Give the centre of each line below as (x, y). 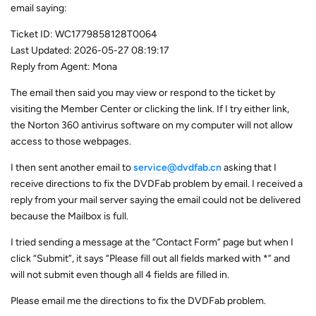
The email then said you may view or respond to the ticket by (143, 92)
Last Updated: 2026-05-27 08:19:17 (90, 50)
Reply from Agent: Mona (64, 66)
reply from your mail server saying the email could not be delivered (156, 200)
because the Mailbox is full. (69, 216)
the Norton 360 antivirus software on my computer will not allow (152, 125)
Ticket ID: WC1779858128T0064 (84, 34)
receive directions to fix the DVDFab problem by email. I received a (157, 183)
